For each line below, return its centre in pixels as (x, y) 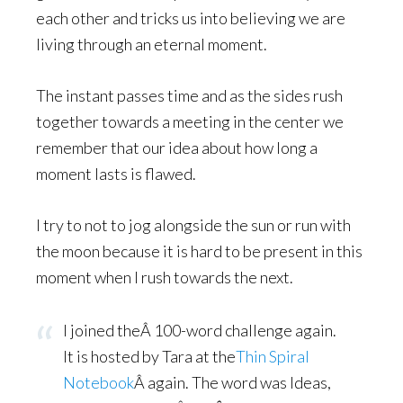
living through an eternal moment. (152, 44)
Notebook (99, 382)
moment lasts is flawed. (116, 174)
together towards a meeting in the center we (190, 121)
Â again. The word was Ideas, (233, 382)
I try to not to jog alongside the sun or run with (193, 225)
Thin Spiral (273, 356)
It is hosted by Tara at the (149, 356)
